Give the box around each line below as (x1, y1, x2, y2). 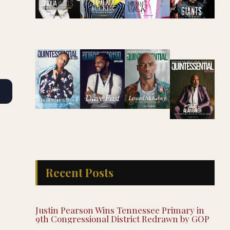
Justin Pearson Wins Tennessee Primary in (35, 204, 204, 216)
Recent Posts (45, 164, 113, 180)
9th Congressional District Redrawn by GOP (35, 213, 209, 224)
